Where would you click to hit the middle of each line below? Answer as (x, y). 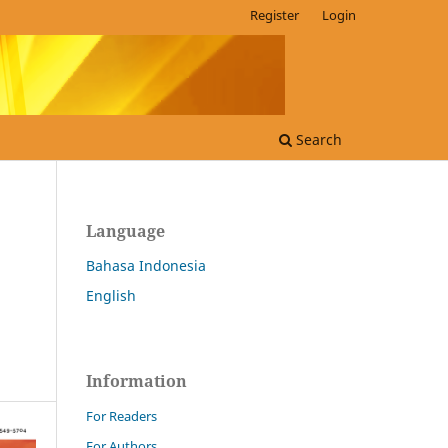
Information (136, 380)
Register (275, 14)
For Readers (121, 415)
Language (125, 230)
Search (317, 139)
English (111, 295)
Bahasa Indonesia (146, 265)
